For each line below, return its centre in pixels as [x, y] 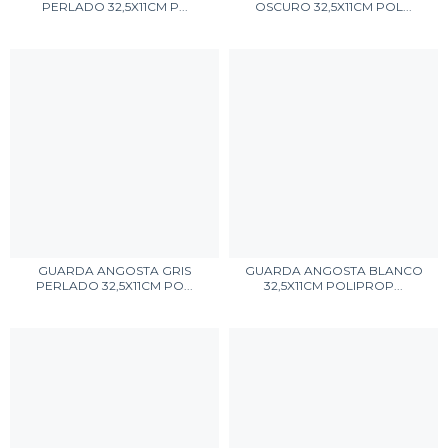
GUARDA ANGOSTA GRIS [114, 270]
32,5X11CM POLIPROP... [333, 285]
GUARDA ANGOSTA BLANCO [333, 270]
